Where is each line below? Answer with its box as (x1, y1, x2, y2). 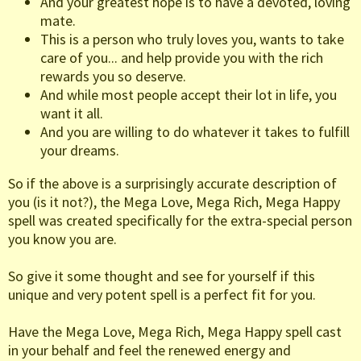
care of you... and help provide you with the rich (40, 48, 323, 68)
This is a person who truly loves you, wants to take (40, 30, 344, 49)
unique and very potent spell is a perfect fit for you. (8, 285, 316, 305)
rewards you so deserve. (40, 67, 186, 86)
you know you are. (8, 230, 117, 249)
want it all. (40, 104, 103, 123)
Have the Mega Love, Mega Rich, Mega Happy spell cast (8, 322, 342, 342)
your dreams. (40, 141, 119, 160)
